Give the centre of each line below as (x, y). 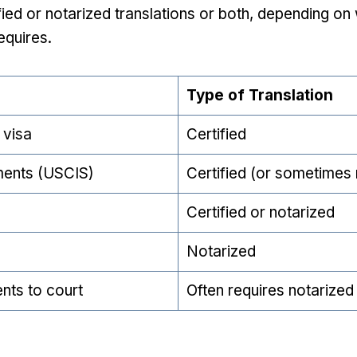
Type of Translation (259, 95)
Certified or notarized (260, 212)
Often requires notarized (270, 290)
